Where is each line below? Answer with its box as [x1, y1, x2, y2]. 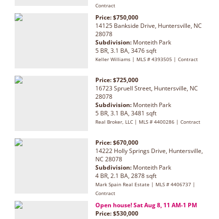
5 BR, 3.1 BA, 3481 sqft [95, 109, 156, 118]
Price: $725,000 [95, 76, 138, 85]
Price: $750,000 [95, 13, 138, 22]
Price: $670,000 [95, 138, 138, 147]
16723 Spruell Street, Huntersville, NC [95, 84, 198, 93]
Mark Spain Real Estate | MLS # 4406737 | [95, 181, 196, 188]
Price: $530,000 [95, 209, 138, 218]
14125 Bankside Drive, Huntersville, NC [95, 22, 202, 30]
